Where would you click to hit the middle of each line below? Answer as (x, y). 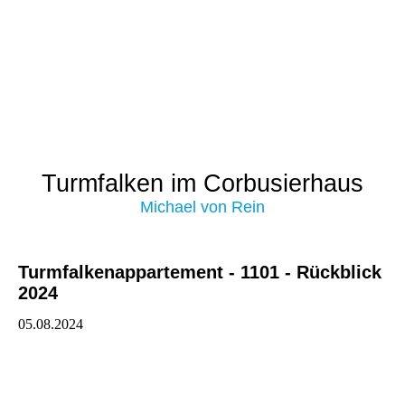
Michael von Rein (202, 207)
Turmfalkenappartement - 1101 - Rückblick (200, 272)
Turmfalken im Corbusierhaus (202, 184)
